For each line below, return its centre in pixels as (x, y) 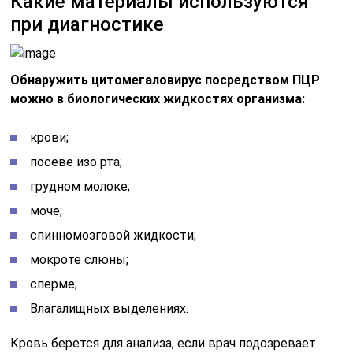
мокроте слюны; (80, 260)
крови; (50, 137)
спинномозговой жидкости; (113, 235)
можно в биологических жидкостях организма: (158, 99)
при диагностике (87, 24)
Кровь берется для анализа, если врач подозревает (163, 343)
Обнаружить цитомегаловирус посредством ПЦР (165, 80)
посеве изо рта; (76, 162)
